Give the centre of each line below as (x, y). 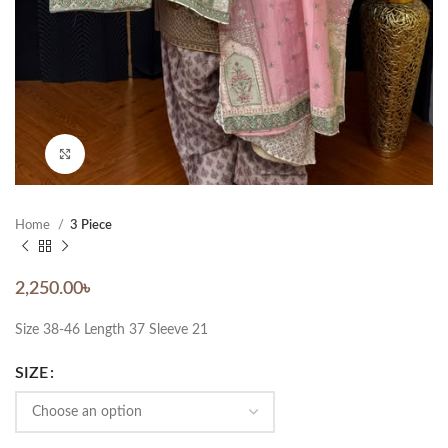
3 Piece (91, 225)
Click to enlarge (129, 154)
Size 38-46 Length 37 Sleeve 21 (111, 330)
